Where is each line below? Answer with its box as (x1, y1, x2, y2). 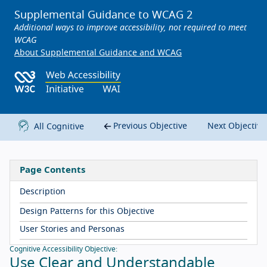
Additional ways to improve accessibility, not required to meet (14, 24, 247, 32)
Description (20, 188, 66, 197)
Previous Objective (111, 122, 188, 131)
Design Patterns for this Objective (20, 207, 154, 216)
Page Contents (20, 166, 85, 175)
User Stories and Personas (20, 225, 125, 234)
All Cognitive (33, 122, 84, 131)
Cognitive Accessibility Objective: (10, 246, 117, 253)
